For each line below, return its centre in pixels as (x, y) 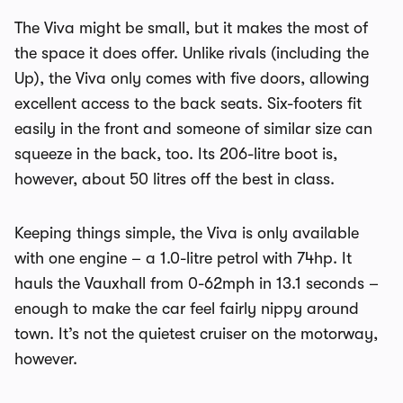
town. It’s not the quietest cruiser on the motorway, (196, 334)
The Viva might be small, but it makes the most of (191, 28)
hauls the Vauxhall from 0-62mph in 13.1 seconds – (197, 283)
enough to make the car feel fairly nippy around (187, 309)
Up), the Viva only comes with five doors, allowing (192, 78)
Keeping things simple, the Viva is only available (187, 233)
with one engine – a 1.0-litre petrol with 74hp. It (183, 258)
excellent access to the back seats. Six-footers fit (188, 103)
